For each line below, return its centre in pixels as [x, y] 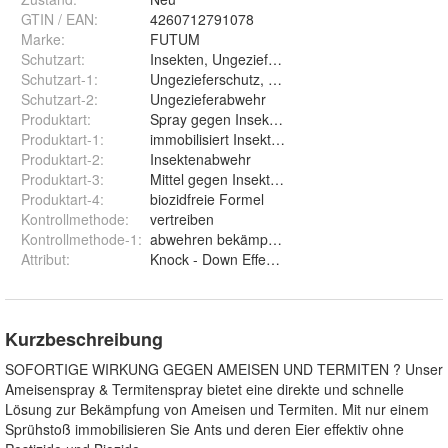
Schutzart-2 [57, 99]
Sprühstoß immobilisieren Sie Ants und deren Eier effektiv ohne [204, 429]
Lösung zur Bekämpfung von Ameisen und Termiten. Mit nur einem [217, 409]
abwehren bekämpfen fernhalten [253, 239]
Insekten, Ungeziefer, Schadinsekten [265, 59]
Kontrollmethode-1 [79, 239]
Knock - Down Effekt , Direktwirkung [262, 259]
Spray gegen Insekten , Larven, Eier [264, 119]
